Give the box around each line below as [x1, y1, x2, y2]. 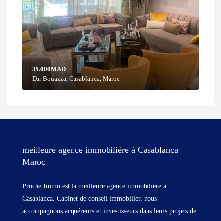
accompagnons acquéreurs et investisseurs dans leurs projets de [22, 207, 196, 215]
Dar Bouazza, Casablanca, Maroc [32, 74, 120, 82]
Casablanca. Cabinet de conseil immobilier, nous [22, 194, 157, 202]
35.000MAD [32, 65, 66, 73]
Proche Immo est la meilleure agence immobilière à [22, 182, 166, 190]
